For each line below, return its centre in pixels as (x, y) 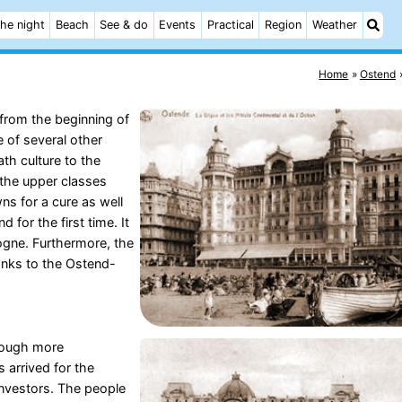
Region (283, 25)
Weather (334, 25)
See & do (124, 25)
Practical (230, 25)
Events (178, 25)
